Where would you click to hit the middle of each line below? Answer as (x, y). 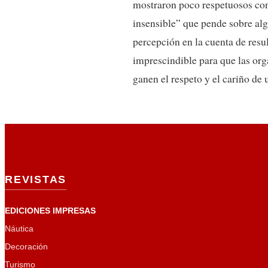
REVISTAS (36, 180)
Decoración (26, 247)
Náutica (19, 229)
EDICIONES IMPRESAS (50, 211)
